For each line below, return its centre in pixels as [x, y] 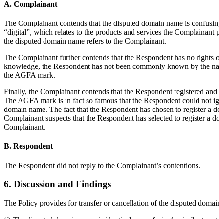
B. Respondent [28, 146]
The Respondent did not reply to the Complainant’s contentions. [102, 165]
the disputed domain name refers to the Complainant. [85, 41]
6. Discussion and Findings [57, 184]
